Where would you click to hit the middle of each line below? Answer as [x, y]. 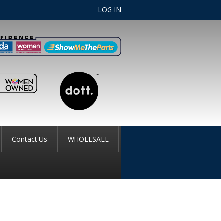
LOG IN [110, 10]
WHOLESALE [88, 139]
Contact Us [29, 139]
